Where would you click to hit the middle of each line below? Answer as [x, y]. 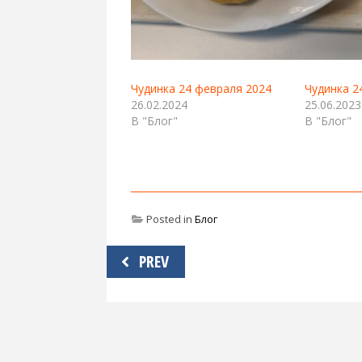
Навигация [152, 257]
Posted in [169, 219]
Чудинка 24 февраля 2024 [201, 88]
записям [142, 307]
